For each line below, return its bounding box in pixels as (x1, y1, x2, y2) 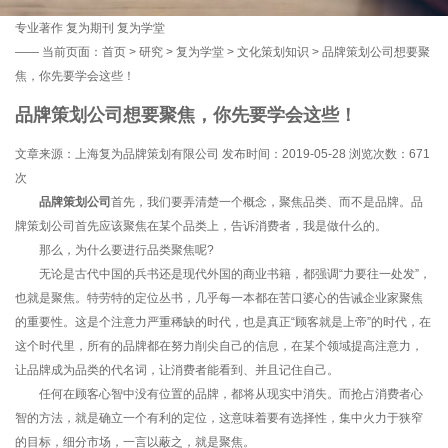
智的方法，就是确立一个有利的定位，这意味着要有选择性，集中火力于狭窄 (15, 410, 423, 425)
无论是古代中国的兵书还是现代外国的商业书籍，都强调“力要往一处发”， (15, 266, 431, 281)
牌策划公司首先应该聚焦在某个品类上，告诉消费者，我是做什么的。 (15, 218, 387, 233)
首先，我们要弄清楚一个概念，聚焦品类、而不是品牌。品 (111, 194, 423, 209)
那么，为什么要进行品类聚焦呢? (15, 242, 214, 257)
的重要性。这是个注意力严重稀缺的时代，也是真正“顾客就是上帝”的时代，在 (15, 314, 431, 329)
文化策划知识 (237, 45, 309, 59)
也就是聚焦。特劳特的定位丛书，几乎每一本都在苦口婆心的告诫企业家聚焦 (15, 290, 423, 305)
